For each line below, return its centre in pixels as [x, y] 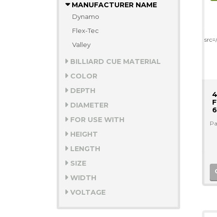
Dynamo [86, 16]
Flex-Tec [85, 31]
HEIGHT [83, 134]
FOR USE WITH [96, 120]
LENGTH [84, 149]
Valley [81, 45]
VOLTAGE [87, 192]
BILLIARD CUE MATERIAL [115, 62]
